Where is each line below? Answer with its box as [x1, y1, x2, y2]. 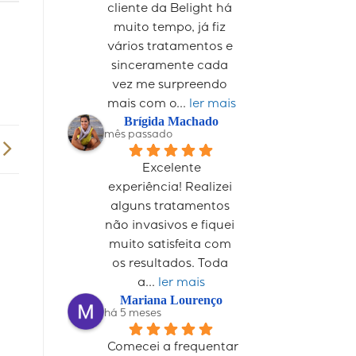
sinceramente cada [111, 60, 229, 73]
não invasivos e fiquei [105, 219, 235, 233]
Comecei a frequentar [106, 341, 238, 354]
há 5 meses [103, 308, 161, 319]
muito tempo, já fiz [114, 21, 226, 35]
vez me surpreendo [112, 79, 228, 92]
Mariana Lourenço [120, 292, 223, 307]
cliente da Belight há [107, 2, 233, 16]
